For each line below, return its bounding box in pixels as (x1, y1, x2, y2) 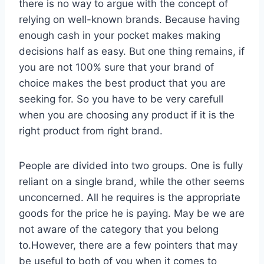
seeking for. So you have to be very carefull (19, 93, 223, 105)
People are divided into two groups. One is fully (19, 159, 243, 171)
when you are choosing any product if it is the (19, 108, 235, 121)
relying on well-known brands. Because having (19, 13, 240, 25)
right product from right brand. (19, 124, 163, 137)
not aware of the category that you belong (19, 223, 219, 235)
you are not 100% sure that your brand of (19, 61, 214, 73)
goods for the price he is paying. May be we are (19, 207, 245, 219)
